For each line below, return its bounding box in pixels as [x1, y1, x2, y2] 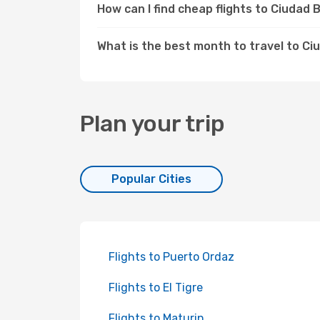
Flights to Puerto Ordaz [109, 250, 234, 264]
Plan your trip [80, 110, 225, 137]
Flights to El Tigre [109, 281, 203, 294]
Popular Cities [111, 172, 191, 186]
